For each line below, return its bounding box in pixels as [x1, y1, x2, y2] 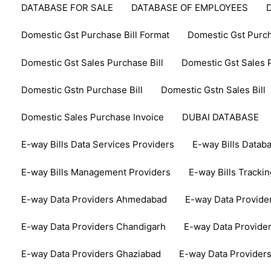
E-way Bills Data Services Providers [21, 139, 175, 151]
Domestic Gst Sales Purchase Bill [21, 56, 164, 68]
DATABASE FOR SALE [21, 2, 114, 14]
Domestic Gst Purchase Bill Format [21, 29, 170, 41]
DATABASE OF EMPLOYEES [131, 2, 249, 14]
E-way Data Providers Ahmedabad [21, 193, 168, 205]
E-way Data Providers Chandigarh [21, 221, 166, 233]
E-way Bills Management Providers [21, 166, 171, 178]
